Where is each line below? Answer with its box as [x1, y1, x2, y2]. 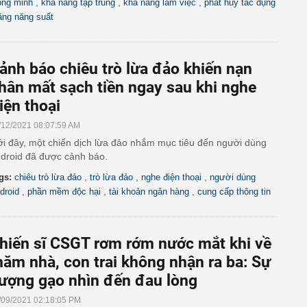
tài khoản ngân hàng [109, 186, 189, 197]
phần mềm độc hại [27, 186, 101, 197]
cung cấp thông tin [197, 186, 271, 197]
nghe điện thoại [141, 172, 201, 182]
